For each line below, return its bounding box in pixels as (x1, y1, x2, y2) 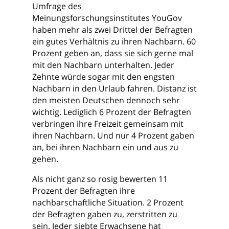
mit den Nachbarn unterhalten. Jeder (32, 59, 174, 71)
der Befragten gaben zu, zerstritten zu (32, 209, 177, 220)
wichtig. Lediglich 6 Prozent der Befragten (32, 106, 191, 118)
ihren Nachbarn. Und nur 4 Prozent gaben (32, 130, 194, 141)
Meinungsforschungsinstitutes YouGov (32, 12, 182, 24)
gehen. (32, 153, 58, 165)
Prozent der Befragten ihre (32, 185, 135, 196)
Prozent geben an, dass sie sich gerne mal (32, 48, 193, 59)
